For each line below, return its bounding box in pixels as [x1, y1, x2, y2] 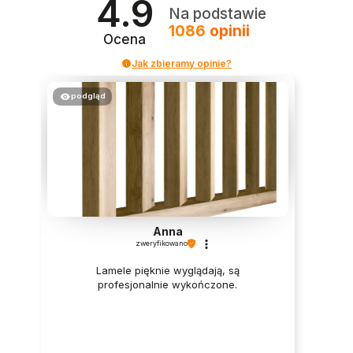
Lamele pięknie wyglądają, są [95, 264, 240, 277]
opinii [205, 22, 250, 41]
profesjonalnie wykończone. [98, 278, 238, 292]
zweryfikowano [135, 239, 188, 248]
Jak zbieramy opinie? [132, 57, 232, 69]
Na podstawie [168, 5, 266, 24]
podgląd [70, 91, 106, 100]
